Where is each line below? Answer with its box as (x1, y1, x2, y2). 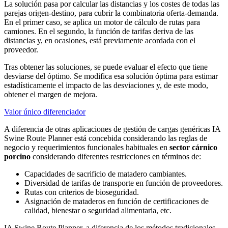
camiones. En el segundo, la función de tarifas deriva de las (4, 27, 193, 36)
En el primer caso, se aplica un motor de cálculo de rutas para (4, 18, 200, 27)
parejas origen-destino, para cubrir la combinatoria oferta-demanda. (4, 9, 218, 18)
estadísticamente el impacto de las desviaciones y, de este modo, (4, 81, 208, 90)
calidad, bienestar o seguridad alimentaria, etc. (24, 206, 172, 215)
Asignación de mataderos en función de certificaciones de (24, 197, 209, 206)
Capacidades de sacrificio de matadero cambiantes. (24, 169, 187, 179)
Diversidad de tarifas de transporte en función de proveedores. (24, 179, 223, 188)
